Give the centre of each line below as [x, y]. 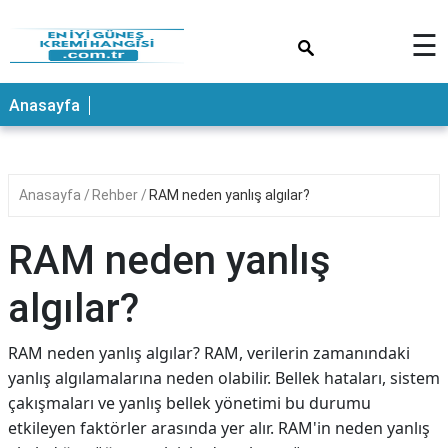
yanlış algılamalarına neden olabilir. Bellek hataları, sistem [224, 378]
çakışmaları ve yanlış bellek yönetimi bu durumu [189, 403]
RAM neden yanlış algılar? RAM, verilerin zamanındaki [209, 353]
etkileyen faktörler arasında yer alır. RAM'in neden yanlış [219, 428]
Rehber [116, 195]
